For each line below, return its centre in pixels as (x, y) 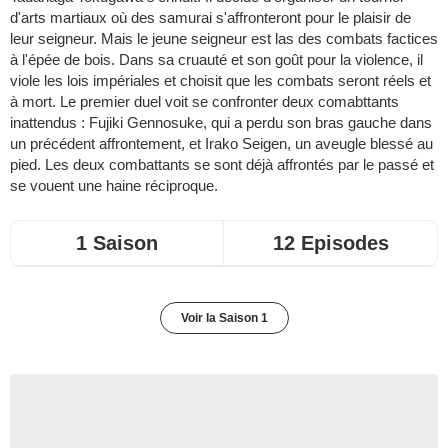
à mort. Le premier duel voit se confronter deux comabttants (204, 101)
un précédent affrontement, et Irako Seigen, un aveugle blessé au (221, 143)
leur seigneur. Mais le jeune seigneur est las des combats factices (224, 38)
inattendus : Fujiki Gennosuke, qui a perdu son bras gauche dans (221, 122)
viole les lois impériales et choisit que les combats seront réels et (220, 80)
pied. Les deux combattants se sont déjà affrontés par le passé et (222, 164)
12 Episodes (330, 243)
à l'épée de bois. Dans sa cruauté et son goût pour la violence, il (216, 59)
